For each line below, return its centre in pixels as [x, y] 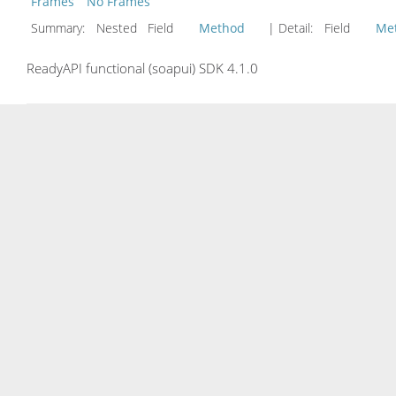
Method [222, 27]
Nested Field [144, 27]
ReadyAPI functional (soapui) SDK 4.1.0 [142, 68]
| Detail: [290, 27]
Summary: [60, 27]
